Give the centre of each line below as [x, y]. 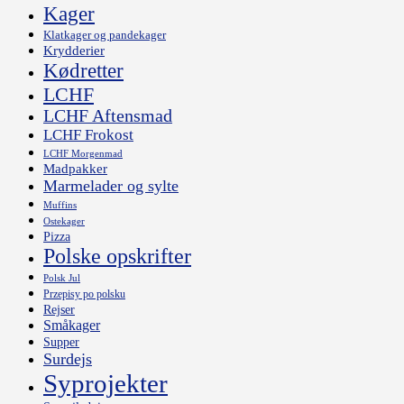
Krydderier [74, 51]
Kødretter [83, 71]
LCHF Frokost [88, 135]
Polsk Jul [62, 279]
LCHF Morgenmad [83, 154]
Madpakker [75, 169]
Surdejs [68, 359]
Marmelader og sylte [111, 186]
